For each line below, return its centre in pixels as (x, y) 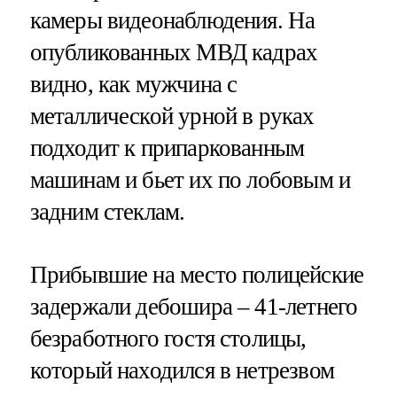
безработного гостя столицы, (168, 339)
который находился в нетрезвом (182, 371)
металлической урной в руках (172, 117)
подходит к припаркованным (167, 148)
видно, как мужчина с (133, 85)
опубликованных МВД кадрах (174, 53)
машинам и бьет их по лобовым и (190, 180)
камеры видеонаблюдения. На (172, 21)
